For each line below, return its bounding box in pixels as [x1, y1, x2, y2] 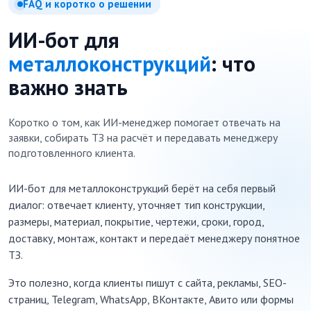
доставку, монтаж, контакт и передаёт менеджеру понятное [8, 231, 300, 245]
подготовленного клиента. [8, 146, 135, 160]
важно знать [8, 73, 128, 101]
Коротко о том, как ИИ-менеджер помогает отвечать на [8, 115, 280, 129]
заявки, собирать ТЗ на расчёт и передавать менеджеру [8, 131, 278, 144]
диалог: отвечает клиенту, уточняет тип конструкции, [8, 198, 264, 212]
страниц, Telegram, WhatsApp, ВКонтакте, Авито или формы [8, 292, 294, 306]
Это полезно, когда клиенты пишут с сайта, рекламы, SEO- [8, 276, 287, 289]
